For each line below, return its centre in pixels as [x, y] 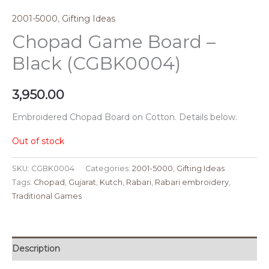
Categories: [109, 168]
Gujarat [82, 182]
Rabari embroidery [192, 182]
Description [36, 248]
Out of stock [38, 141]
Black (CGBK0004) [96, 64]
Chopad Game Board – [114, 42]
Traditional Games [47, 196]
